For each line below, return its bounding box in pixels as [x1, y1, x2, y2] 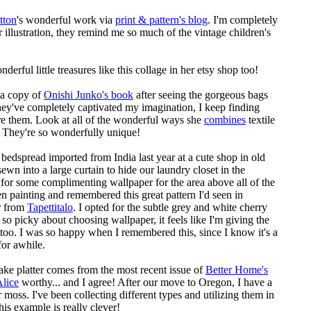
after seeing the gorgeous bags [133, 89, 268, 101]
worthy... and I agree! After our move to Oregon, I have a [19, 276, 272, 288]
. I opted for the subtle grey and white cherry [73, 201, 267, 213]
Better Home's [205, 264, 268, 276]
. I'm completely [208, 14, 278, 26]
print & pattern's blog [115, 14, 208, 26]
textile [246, 114, 275, 126]
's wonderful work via [17, 14, 115, 26]
